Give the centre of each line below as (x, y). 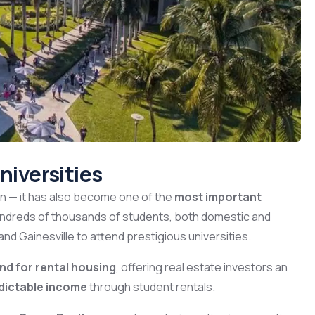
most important (218, 197)
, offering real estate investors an (202, 268)
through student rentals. (151, 287)
